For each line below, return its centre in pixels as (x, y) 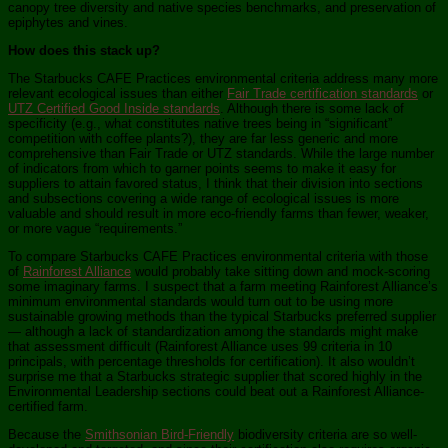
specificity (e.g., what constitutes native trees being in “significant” (200, 123)
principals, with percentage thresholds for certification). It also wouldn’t (211, 361)
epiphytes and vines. (68, 22)
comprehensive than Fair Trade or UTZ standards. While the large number (221, 153)
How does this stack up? (84, 50)
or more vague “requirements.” (95, 228)
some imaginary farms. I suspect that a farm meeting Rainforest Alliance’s (223, 286)
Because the (46, 434)
